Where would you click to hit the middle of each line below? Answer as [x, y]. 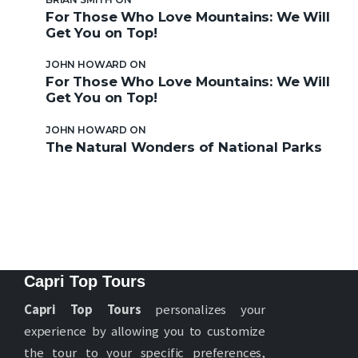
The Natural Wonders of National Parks [184, 147]
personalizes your [203, 310]
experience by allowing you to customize [145, 332]
